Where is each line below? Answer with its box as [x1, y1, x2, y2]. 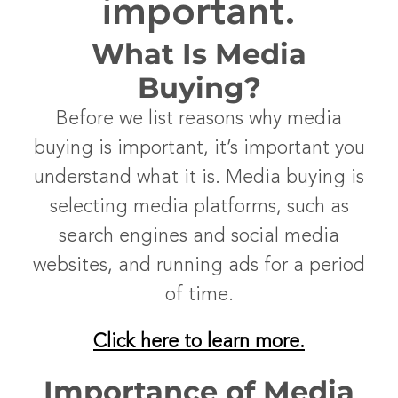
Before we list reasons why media [56, 108, 342, 129]
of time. [164, 284, 234, 305]
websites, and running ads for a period [33, 255, 365, 275]
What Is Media [92, 36, 306, 71]
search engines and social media [59, 226, 339, 246]
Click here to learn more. [93, 331, 305, 352]
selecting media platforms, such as [49, 196, 349, 217]
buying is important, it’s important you [33, 138, 365, 158]
